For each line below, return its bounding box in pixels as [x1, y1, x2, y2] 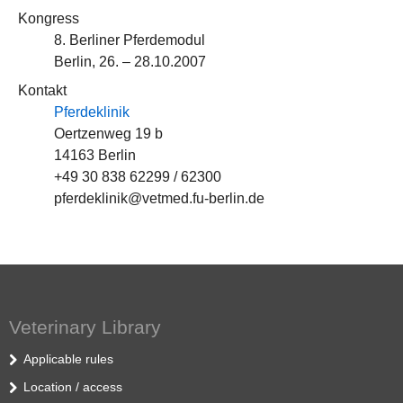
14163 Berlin [54, 148, 136, 163]
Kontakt [18, 83, 67, 98]
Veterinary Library [9, 317, 161, 337]
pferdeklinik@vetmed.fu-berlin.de [54, 191, 264, 206]
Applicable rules [23, 352, 113, 366]
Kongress [18, 11, 79, 26]
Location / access [23, 380, 122, 394]
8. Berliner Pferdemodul [54, 32, 205, 48]
